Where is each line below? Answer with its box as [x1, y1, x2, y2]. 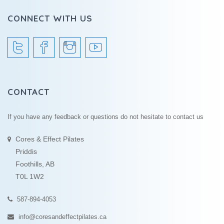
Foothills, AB [15, 159, 54, 168]
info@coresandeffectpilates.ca [18, 212, 106, 220]
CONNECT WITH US [7, 12, 92, 23]
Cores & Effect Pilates [15, 134, 84, 143]
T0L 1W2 [15, 172, 44, 180]
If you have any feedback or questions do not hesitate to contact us [7, 112, 203, 120]
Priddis [15, 147, 37, 155]
